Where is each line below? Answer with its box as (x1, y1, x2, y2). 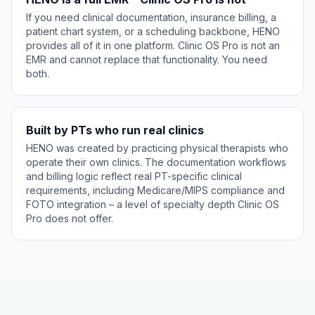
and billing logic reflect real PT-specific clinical (26, 170, 242, 182)
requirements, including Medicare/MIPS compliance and (26, 184, 285, 196)
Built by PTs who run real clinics (26, 123, 204, 137)
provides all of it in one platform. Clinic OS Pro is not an (26, 39, 280, 51)
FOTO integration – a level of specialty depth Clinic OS (26, 198, 279, 210)
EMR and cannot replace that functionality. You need (26, 53, 267, 65)
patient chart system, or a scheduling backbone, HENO (26, 25, 280, 37)
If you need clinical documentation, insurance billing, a (26, 11, 276, 23)
